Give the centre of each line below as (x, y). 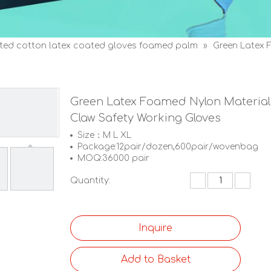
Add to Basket (155, 260)
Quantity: (90, 181)
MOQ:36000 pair (113, 158)
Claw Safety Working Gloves (147, 118)
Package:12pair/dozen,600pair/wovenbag (168, 147)
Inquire (155, 228)
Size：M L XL (104, 135)
